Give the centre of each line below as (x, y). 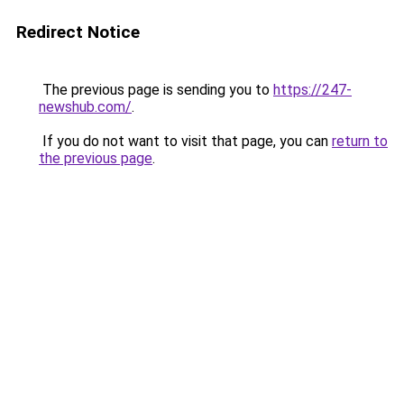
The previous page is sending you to (156, 90)
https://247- (312, 90)
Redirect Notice (78, 32)
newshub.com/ (85, 107)
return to (360, 141)
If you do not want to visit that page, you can (185, 141)
